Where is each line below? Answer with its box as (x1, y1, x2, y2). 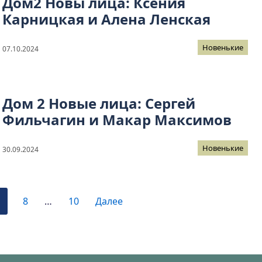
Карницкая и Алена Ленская (2, 9, 211, 29)
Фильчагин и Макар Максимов (2, 110, 232, 130)
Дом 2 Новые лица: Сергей (2, 94, 195, 113)
